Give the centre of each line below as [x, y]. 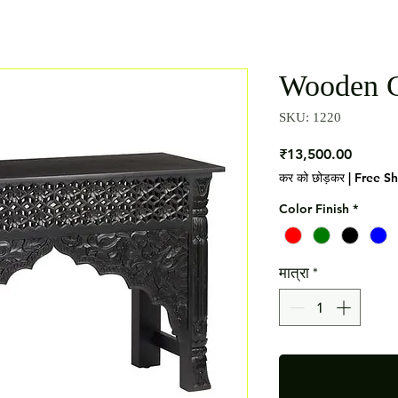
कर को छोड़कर [312, 178]
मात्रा [294, 273]
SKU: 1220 [310, 117]
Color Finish [314, 209]
